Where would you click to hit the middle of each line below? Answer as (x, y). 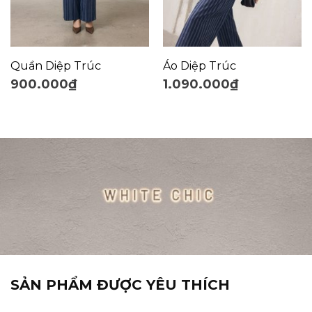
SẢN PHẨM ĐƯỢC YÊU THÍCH (120, 285)
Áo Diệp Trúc (199, 66)
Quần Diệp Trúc (55, 66)
